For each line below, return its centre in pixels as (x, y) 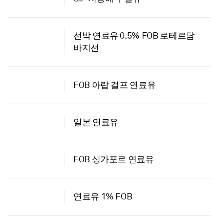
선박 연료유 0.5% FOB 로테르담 (134, 35)
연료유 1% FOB (103, 196)
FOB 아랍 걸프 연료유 (115, 85)
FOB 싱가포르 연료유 (114, 159)
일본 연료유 (96, 122)
